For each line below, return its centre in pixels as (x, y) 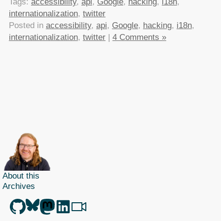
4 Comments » (139, 37)
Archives (19, 186)
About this (21, 175)
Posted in (27, 25)
